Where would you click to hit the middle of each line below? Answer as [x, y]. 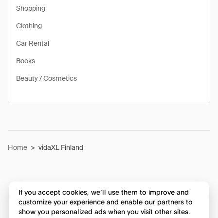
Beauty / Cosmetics [46, 78]
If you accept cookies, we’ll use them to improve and [103, 192]
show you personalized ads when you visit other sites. [104, 212]
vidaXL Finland [61, 147]
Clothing [29, 26]
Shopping [31, 8]
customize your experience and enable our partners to [105, 202]
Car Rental [33, 43]
